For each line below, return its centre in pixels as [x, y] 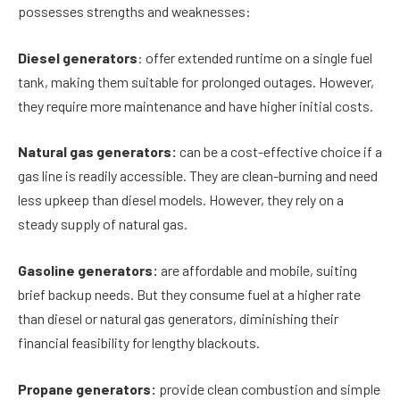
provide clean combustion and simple [270, 388]
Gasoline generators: [88, 271]
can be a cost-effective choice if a [281, 152]
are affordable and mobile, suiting [258, 271]
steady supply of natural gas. [103, 224]
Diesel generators [78, 57]
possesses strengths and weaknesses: [134, 12]
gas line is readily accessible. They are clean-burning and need [198, 176]
